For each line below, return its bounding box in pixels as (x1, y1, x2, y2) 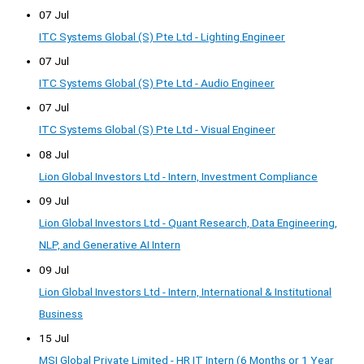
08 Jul (39, 147, 69, 161)
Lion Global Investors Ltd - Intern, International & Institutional (39, 284, 331, 298)
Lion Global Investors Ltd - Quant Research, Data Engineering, (39, 216, 337, 230)
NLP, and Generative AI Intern (39, 238, 180, 252)
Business (39, 306, 83, 320)
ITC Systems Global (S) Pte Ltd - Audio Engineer (39, 76, 275, 89)
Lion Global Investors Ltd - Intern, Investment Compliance (39, 169, 318, 183)
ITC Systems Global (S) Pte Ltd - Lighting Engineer (39, 29, 285, 43)
